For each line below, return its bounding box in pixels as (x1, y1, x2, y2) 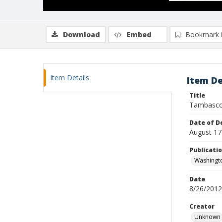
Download (63, 30, 100, 39)
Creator (189, 202, 215, 211)
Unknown (194, 213, 221, 221)
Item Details (50, 73, 89, 82)
